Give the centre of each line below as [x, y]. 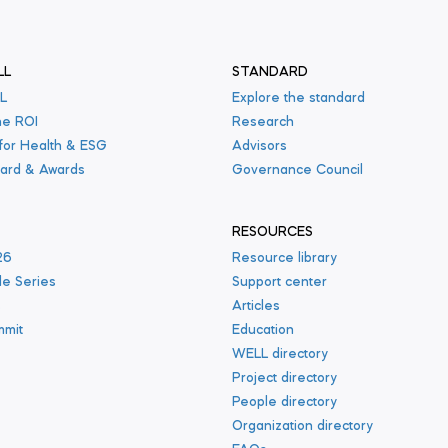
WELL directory [280, 354]
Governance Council [297, 170]
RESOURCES [272, 232]
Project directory [284, 378]
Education [263, 330]
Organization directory [302, 426]
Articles [256, 306]
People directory [284, 402]
